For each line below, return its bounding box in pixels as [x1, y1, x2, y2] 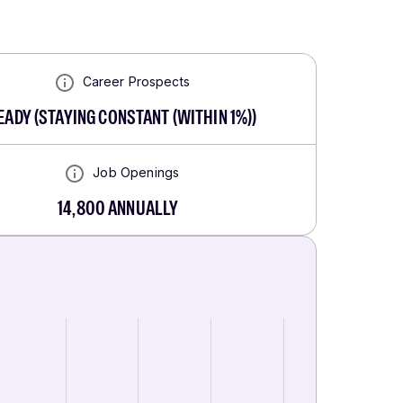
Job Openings [93, 164, 180, 180]
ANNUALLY [105, 194, 179, 222]
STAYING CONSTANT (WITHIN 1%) [39, 103, 253, 131]
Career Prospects [82, 73, 190, 89]
